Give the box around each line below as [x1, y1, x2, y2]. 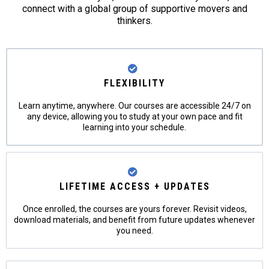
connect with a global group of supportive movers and [22, 3, 247, 14]
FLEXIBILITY [104, 77, 165, 89]
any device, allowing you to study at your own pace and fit [26, 112, 243, 121]
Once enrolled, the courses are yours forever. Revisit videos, [22, 204, 247, 214]
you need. [116, 226, 153, 235]
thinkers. [116, 15, 153, 26]
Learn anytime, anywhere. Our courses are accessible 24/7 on [18, 101, 251, 110]
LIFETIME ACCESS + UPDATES [59, 181, 210, 192]
